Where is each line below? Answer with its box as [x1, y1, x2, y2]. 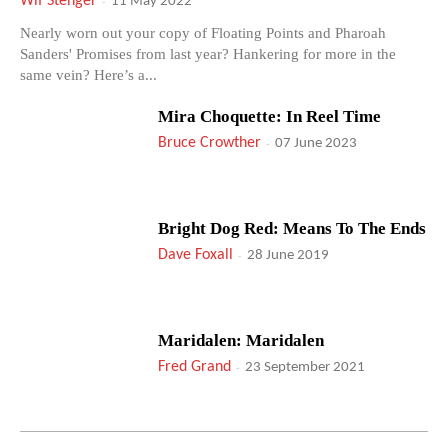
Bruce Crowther [158, 135, 262, 152]
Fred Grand [158, 358, 232, 375]
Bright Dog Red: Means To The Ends [158, 218, 427, 238]
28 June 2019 [247, 247, 330, 263]
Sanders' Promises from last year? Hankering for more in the [20, 46, 396, 63]
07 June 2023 [275, 136, 358, 152]
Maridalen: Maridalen [158, 330, 325, 350]
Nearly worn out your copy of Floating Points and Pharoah [20, 25, 386, 42]
